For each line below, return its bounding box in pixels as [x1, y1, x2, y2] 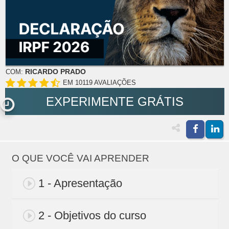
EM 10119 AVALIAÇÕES [62, 79, 136, 87]
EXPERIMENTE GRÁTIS [46, 95, 184, 109]
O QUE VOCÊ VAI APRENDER [11, 153, 149, 164]
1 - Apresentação [38, 177, 122, 190]
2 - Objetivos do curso [38, 209, 146, 222]
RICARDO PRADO [25, 67, 86, 76]
